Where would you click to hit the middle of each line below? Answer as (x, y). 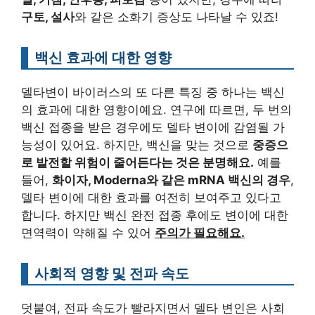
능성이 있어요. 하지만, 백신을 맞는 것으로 (137, 145)
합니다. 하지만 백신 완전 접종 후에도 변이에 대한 (155, 216)
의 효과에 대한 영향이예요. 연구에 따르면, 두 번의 (156, 110)
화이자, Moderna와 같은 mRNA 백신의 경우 (171, 180)
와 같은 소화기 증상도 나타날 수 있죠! (176, 17)
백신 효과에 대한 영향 (103, 58)
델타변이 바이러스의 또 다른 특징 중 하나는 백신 (153, 92)
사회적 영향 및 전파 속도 (112, 274)
